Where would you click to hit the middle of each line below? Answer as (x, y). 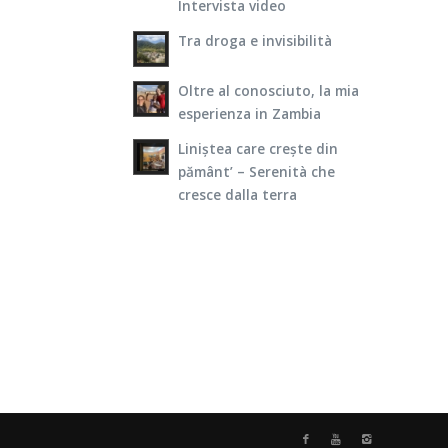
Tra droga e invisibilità (254, 40)
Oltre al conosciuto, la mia (268, 90)
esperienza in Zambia (249, 113)
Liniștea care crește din (257, 148)
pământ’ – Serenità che (256, 171)
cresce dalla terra (237, 194)
